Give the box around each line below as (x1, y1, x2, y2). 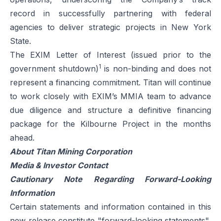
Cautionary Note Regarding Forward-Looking (10, 174, 211, 184)
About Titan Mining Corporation (10, 147, 132, 156)
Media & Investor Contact (10, 160, 108, 170)
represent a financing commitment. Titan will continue (10, 77, 211, 87)
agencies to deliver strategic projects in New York (10, 22, 211, 32)
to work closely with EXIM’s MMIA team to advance (10, 91, 211, 101)
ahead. (10, 133, 35, 143)
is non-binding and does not (101, 64, 211, 74)
